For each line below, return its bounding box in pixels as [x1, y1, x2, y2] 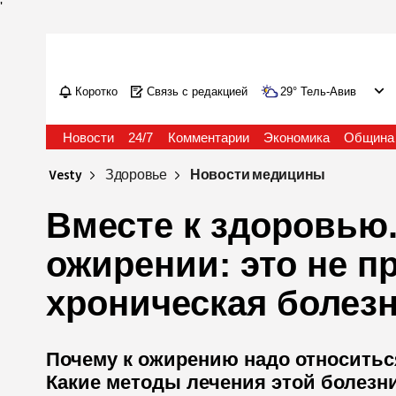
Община [343, 130, 394, 145]
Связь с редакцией [147, 85, 248, 98]
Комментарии [167, 130, 249, 145]
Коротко [75, 85, 118, 98]
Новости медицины [189, 166, 326, 185]
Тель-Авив [301, 85, 357, 98]
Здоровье [104, 166, 167, 185]
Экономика [263, 130, 330, 145]
